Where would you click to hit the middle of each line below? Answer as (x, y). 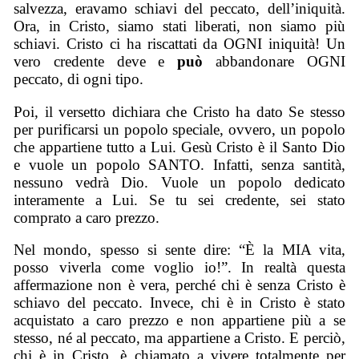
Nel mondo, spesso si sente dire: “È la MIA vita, (179, 250)
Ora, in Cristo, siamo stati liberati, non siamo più (179, 26)
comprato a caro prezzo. (87, 217)
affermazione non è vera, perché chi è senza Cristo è (179, 285)
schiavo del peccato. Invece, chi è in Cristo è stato (179, 303)
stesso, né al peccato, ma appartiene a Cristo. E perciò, (179, 338)
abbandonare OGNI (280, 62)
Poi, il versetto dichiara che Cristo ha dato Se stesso (179, 111)
